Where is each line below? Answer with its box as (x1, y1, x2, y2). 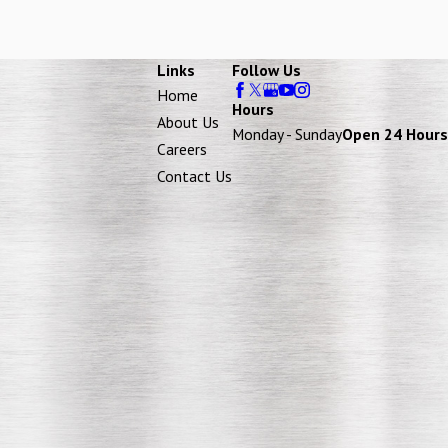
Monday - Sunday (232, 123, 342, 144)
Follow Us (232, 60, 301, 81)
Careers (157, 139, 207, 160)
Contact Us (157, 166, 232, 187)
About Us (157, 112, 219, 133)
